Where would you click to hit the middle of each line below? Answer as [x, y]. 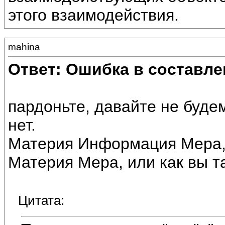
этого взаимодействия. [93, 15]
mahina [24, 47]
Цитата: [41, 201]
